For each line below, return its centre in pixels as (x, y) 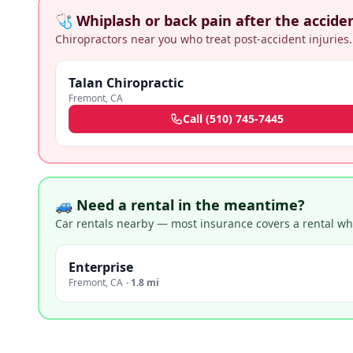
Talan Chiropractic (126, 83)
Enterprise (101, 267)
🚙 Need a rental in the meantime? (180, 205)
